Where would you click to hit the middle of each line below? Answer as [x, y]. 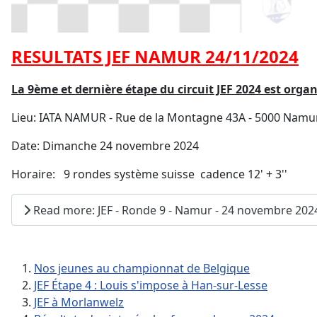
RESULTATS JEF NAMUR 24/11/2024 [155, 56]
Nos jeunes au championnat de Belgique [142, 269]
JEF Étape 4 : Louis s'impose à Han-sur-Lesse [151, 286]
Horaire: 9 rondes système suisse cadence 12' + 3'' [149, 174]
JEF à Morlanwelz [79, 302]
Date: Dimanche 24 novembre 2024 [105, 145]
